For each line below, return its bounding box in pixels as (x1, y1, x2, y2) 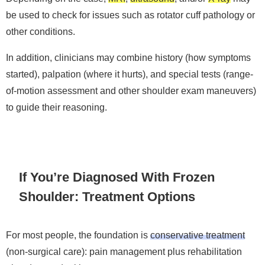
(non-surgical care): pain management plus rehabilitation (6, 247, 242, 257)
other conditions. (6, 26, 75, 36)
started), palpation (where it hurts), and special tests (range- (6, 69, 253, 79)
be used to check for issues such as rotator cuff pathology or (6, 9, 255, 20)
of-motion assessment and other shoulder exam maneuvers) (6, 85, 256, 95)
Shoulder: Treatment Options (19, 190, 196, 203)
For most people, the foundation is (6, 230, 150, 240)
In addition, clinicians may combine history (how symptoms (6, 52, 251, 62)
